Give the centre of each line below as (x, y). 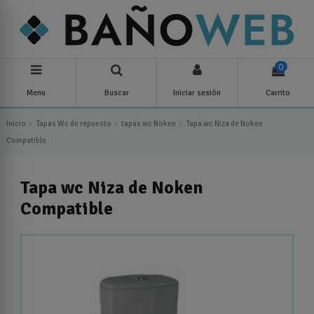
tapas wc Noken (149, 123)
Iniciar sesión (197, 93)
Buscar (116, 93)
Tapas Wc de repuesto (74, 123)
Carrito (278, 93)
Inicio (16, 123)
